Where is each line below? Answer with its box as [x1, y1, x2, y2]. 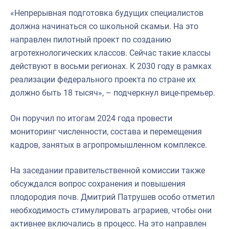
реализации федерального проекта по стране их [10, 74, 196, 84]
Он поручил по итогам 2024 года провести [10, 113, 172, 123]
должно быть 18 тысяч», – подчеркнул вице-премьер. [10, 87, 215, 98]
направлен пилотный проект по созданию [10, 34, 171, 44]
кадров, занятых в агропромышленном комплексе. [10, 140, 207, 150]
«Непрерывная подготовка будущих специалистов [10, 8, 203, 18]
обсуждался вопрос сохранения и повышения [10, 178, 186, 189]
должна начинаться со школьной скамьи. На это [10, 21, 198, 31]
